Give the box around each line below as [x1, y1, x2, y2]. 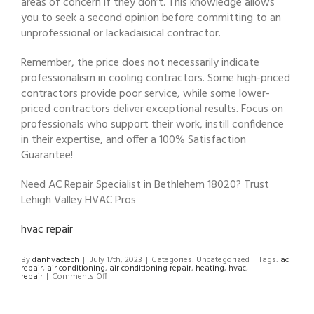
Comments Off [52, 269, 107, 284]
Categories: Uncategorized [151, 252, 250, 267]
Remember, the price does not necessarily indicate [21, 53, 259, 72]
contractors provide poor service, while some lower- [21, 84, 270, 103]
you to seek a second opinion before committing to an [21, 8, 281, 27]
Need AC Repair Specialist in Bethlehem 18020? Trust [21, 175, 269, 194]
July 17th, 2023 [90, 252, 142, 267]
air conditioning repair [109, 261, 191, 275]
